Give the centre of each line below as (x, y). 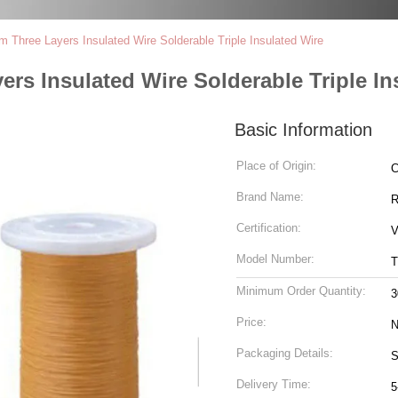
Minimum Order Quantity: (301, 291)
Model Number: (275, 259)
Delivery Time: (274, 384)
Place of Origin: (276, 166)
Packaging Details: (285, 353)
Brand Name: (270, 197)
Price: (251, 322)
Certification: (269, 228)
